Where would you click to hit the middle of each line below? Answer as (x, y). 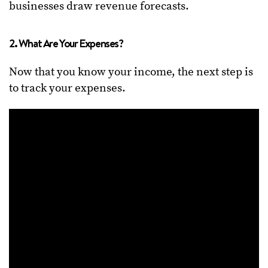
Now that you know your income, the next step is (131, 72)
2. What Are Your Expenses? (66, 43)
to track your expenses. (67, 88)
